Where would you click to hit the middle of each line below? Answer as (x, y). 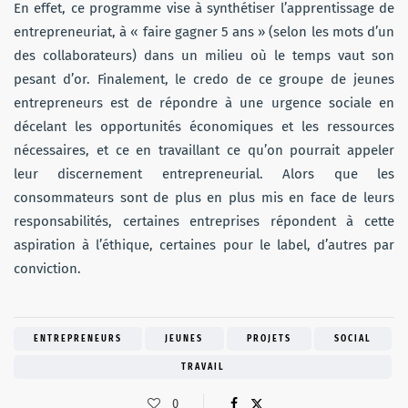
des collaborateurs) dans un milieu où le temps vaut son (204, 56)
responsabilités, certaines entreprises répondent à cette (204, 222)
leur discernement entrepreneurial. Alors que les (204, 174)
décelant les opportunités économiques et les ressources (204, 127)
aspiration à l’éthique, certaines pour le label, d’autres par (204, 245)
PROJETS (269, 339)
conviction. (47, 269)
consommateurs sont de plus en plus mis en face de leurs (204, 198)
